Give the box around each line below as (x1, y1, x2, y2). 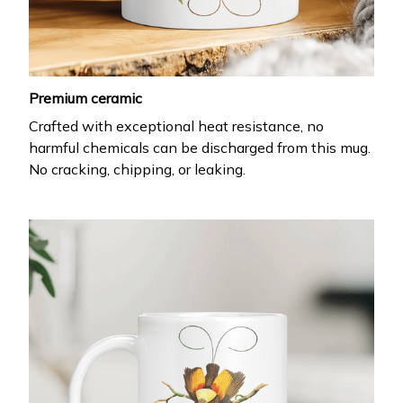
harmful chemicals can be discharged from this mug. (29, 138, 371, 157)
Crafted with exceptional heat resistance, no (29, 116, 324, 135)
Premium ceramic (29, 89, 142, 108)
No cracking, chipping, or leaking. (29, 159, 246, 178)
